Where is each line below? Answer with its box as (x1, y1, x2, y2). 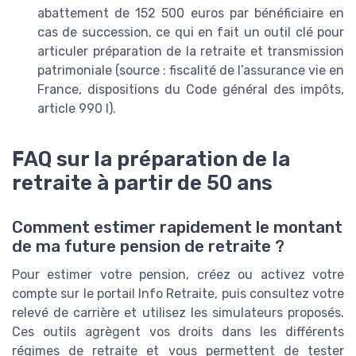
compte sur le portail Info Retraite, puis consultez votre (12, 285, 344, 301)
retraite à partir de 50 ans (12, 170, 273, 195)
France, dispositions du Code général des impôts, (37, 81, 344, 97)
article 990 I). (37, 100, 116, 116)
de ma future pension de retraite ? (12, 236, 284, 256)
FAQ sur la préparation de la (12, 146, 290, 171)
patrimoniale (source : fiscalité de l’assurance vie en (37, 62, 344, 78)
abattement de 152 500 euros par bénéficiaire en (37, 5, 344, 21)
